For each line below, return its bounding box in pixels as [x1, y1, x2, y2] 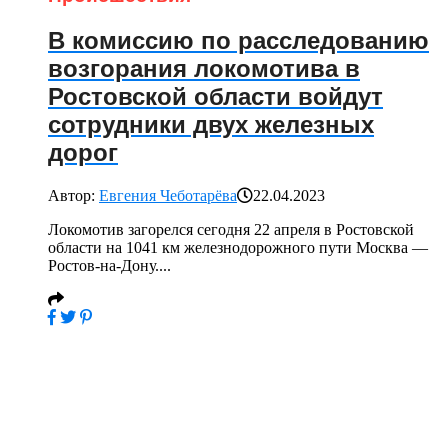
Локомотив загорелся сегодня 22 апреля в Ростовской [48, 220, 414, 238]
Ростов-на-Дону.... [48, 256, 171, 274]
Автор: [48, 186, 99, 204]
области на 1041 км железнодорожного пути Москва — [48, 238, 428, 256]
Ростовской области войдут [48, 82, 383, 111]
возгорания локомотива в [48, 54, 360, 83]
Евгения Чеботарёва [99, 186, 237, 204]
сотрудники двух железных [48, 110, 374, 139]
